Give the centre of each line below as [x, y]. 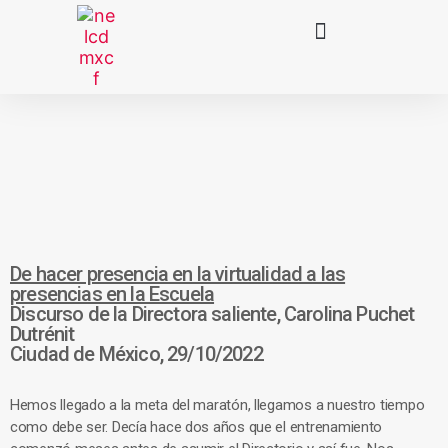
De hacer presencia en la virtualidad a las [178, 274]
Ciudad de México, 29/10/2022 [136, 354]
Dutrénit [42, 334]
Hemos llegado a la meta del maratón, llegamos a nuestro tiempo [217, 405]
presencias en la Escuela [112, 294]
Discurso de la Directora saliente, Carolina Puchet [212, 314]
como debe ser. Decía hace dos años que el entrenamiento [196, 427]
